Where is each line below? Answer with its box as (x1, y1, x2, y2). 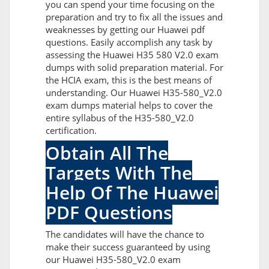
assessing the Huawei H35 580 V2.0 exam (46, 49, 219, 61)
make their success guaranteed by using (46, 241, 210, 253)
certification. (46, 124, 97, 137)
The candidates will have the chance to (46, 228, 204, 241)
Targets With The (46, 160, 192, 186)
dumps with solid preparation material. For (46, 61, 223, 74)
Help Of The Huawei (46, 180, 219, 205)
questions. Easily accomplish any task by (46, 36, 213, 49)
